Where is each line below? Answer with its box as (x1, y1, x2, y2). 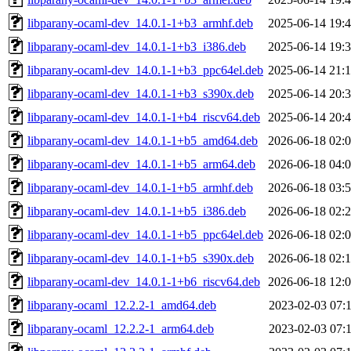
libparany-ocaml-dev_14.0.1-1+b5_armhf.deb (27, 180, 253, 194)
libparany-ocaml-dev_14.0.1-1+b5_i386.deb (27, 204, 246, 218)
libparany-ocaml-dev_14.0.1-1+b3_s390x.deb (27, 86, 254, 100)
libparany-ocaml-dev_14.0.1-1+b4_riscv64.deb (27, 110, 260, 124)
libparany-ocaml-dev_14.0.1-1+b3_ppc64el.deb (27, 63, 263, 77)
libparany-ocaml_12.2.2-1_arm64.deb (27, 321, 214, 335)
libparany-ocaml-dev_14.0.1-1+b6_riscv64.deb (27, 274, 260, 288)
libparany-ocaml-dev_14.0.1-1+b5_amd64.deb (27, 133, 258, 147)
